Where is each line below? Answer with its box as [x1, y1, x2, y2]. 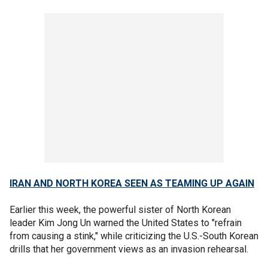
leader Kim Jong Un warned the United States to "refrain [10, 217, 242, 229]
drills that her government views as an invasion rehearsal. [10, 243, 248, 255]
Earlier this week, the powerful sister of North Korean [10, 203, 231, 215]
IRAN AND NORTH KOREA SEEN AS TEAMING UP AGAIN [10, 177, 254, 189]
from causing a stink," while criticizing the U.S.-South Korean [10, 230, 258, 242]
